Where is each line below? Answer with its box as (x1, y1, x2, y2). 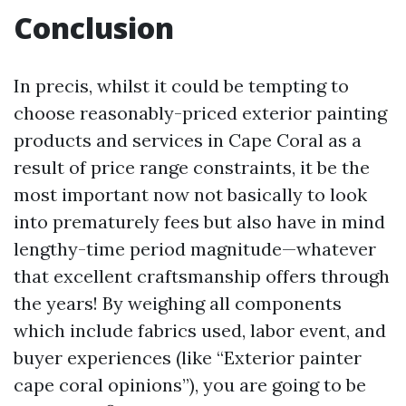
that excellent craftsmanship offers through (14, 265, 390, 287)
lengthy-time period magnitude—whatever (14, 237, 376, 260)
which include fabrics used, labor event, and (14, 319, 386, 342)
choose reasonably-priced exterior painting (14, 101, 387, 124)
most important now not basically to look (14, 183, 367, 206)
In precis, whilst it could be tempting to (14, 74, 349, 97)
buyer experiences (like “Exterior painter (14, 346, 362, 369)
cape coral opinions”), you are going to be (14, 373, 366, 396)
